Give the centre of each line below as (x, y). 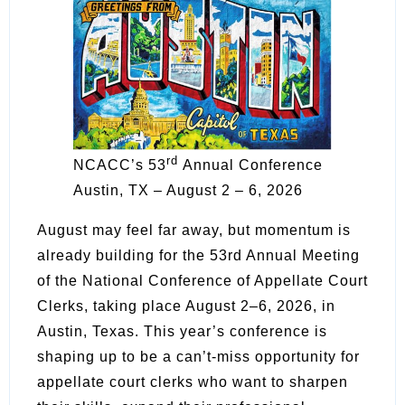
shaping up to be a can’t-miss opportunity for (198, 356)
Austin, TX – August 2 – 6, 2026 (188, 190)
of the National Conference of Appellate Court (202, 280)
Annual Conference (250, 165)
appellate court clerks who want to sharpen (193, 381)
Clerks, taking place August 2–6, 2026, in (186, 306)
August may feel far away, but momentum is (194, 230)
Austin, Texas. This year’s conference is (182, 331)
